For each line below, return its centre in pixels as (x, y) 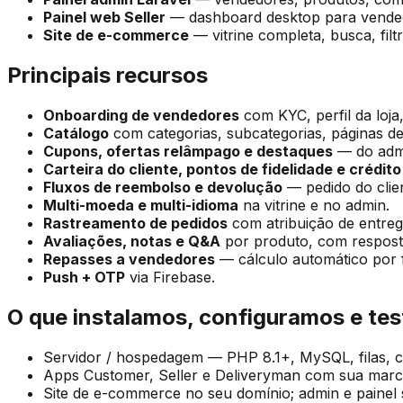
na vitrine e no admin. (314, 206)
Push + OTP (84, 278)
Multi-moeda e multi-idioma (141, 206)
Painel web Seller (104, 18)
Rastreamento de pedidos (135, 224)
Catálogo (76, 134)
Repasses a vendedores (129, 260)
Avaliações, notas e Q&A (132, 242)
